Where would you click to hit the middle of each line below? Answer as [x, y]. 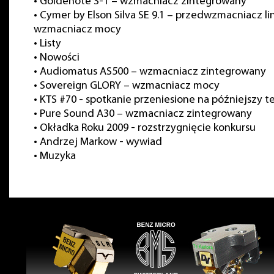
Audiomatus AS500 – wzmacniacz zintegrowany [153, 72]
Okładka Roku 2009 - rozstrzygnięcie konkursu [148, 128]
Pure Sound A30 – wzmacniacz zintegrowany [146, 114]
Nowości [60, 58]
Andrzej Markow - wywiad [101, 142]
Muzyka [58, 156]
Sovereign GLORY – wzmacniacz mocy [130, 86]
